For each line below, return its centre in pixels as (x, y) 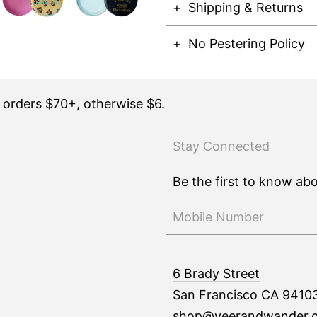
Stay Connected (221, 146)
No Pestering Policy (247, 44)
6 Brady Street (216, 273)
